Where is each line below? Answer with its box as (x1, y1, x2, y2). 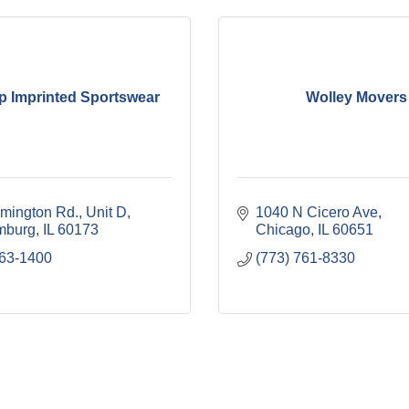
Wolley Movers (305, 89, 407, 105)
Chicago (256, 222, 310, 237)
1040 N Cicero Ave (256, 204, 378, 220)
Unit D (86, 204, 127, 220)
